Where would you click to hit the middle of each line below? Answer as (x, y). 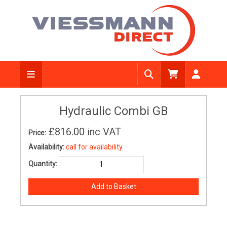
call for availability (94, 147)
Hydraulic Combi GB (113, 111)
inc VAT (104, 132)
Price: (37, 133)
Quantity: (43, 164)
